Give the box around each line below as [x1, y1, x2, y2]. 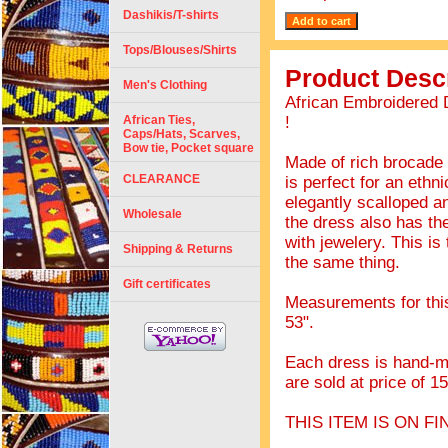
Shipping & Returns [123, 242, 233, 256]
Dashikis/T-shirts [123, 8, 219, 22]
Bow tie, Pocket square [123, 141, 254, 155]
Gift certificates [123, 277, 211, 291]
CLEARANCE [123, 172, 200, 186]
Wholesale [123, 207, 182, 221]
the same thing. [285, 253, 400, 272]
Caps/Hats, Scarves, [123, 127, 240, 141]
